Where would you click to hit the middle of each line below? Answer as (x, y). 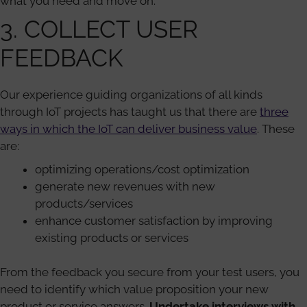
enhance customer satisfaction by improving (154, 220)
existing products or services (112, 237)
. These (276, 129)
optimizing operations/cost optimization (142, 169)
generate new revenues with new (125, 186)
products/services (84, 203)
